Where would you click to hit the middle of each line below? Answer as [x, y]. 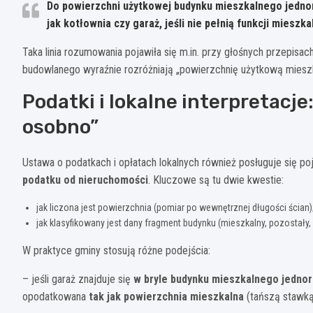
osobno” [60, 126]
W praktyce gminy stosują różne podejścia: [116, 250]
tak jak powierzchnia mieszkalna [166, 296]
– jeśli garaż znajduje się [78, 279]
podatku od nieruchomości [85, 180]
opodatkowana [56, 296]
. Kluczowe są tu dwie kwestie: [216, 180]
